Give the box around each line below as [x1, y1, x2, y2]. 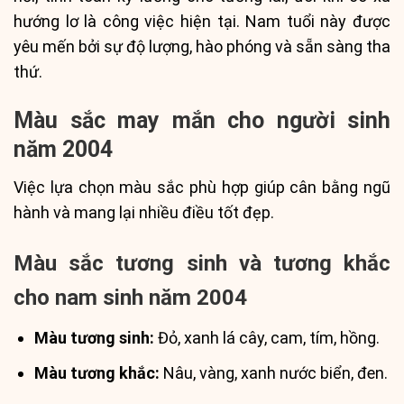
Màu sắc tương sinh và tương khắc [14, 251, 390, 277]
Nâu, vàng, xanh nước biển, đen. [160, 363, 389, 383]
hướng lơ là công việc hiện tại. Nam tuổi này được [14, 12, 390, 32]
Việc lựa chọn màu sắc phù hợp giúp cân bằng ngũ [14, 178, 390, 197]
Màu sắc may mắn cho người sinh [14, 106, 390, 133]
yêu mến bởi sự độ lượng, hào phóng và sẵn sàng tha [14, 37, 390, 57]
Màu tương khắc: [34, 363, 161, 383]
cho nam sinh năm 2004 [14, 285, 247, 311]
